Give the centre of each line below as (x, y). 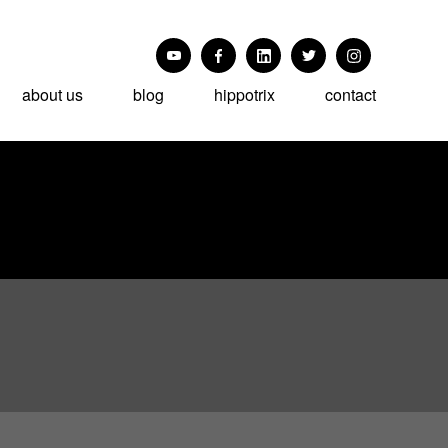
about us (52, 94)
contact (350, 94)
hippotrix (244, 94)
